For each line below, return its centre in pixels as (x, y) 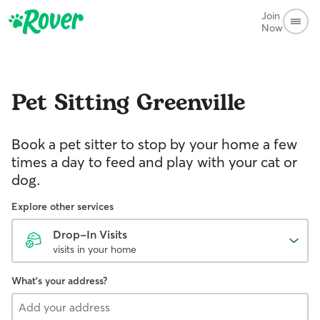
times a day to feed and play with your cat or (154, 162)
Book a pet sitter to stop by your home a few (154, 144)
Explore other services (62, 206)
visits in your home (95, 249)
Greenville (191, 103)
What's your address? (59, 281)
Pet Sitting (70, 103)
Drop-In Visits (90, 234)
